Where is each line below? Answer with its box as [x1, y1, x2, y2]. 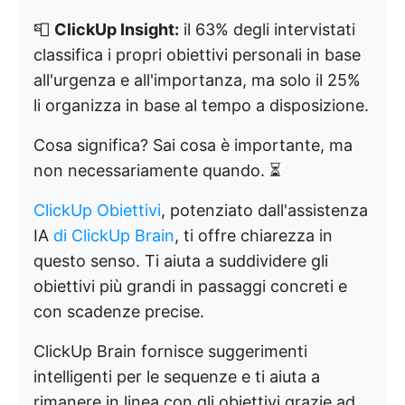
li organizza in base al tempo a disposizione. [33, 96, 369, 115]
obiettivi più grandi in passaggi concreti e [33, 277, 347, 296]
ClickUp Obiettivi [33, 201, 161, 220]
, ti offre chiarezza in [174, 226, 333, 245]
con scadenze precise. [33, 302, 204, 321]
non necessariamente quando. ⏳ [33, 161, 281, 180]
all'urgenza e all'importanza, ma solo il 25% [33, 71, 361, 89]
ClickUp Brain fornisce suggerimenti [33, 342, 307, 361]
